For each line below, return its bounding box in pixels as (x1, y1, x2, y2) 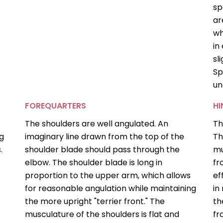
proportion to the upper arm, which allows (25, 170, 191, 182)
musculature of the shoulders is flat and (25, 209, 180, 221)
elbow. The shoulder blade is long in (25, 157, 163, 169)
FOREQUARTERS (25, 100, 87, 112)
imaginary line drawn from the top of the (25, 131, 185, 143)
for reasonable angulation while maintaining (25, 183, 197, 195)
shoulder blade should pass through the (25, 144, 180, 156)
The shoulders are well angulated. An (25, 118, 169, 130)
